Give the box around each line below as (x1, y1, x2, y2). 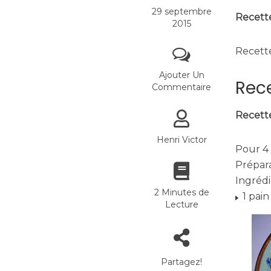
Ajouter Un (158, 70, 204, 80)
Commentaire (152, 82, 211, 93)
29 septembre (151, 6, 212, 17)
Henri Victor (156, 134, 207, 145)
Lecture (165, 199, 198, 210)
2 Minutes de (154, 187, 209, 198)
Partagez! (161, 256, 202, 267)
